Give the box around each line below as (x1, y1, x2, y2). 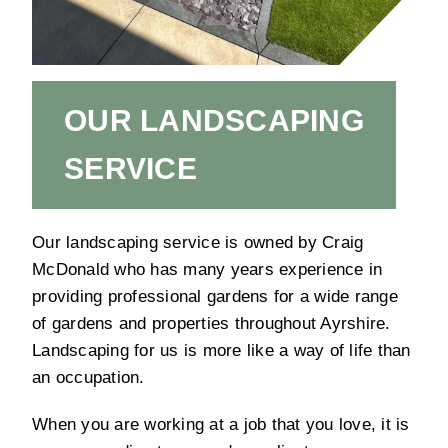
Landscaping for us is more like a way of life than (32, 340, 411, 360)
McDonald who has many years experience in (32, 259, 383, 279)
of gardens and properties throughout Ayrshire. (32, 313, 391, 333)
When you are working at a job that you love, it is (32, 414, 410, 434)
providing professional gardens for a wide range (32, 286, 398, 306)
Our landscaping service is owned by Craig (32, 232, 364, 252)
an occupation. (32, 367, 150, 387)
